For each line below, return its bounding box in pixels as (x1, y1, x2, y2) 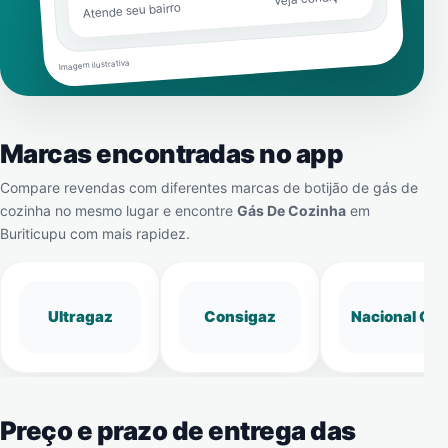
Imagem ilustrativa (58, 57, 130, 73)
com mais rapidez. (66, 225, 190, 242)
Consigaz (204, 307, 276, 326)
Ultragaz (47, 307, 113, 326)
